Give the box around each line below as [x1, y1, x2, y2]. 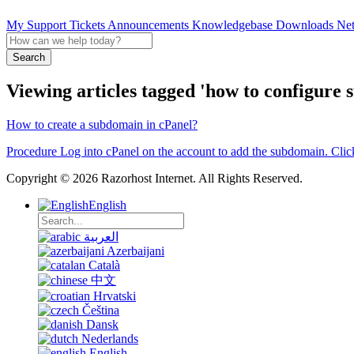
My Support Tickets [6, 17, 107, 32]
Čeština [82, 303, 119, 318]
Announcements [107, 17, 192, 32]
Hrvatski [93, 289, 136, 303]
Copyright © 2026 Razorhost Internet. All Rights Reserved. [6, 171, 303, 186]
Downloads [276, 17, 337, 32]
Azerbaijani [107, 244, 164, 258]
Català [88, 258, 120, 273]
